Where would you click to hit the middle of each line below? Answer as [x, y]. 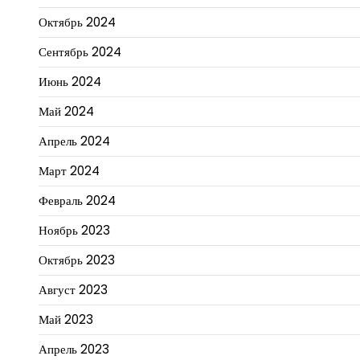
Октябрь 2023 [77, 260]
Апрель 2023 [74, 349]
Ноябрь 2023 [74, 230]
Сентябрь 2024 [80, 51]
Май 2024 [66, 111]
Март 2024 [69, 170]
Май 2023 [66, 319]
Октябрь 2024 [77, 22]
